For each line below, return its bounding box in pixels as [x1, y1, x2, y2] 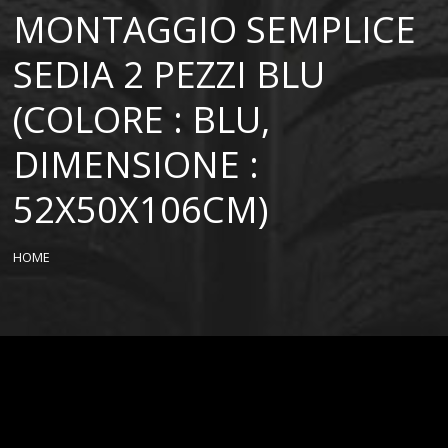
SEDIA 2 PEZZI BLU [13, 50, 326, 99]
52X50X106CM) [13, 185, 269, 234]
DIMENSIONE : [13, 140, 260, 189]
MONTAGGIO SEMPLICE [13, 5, 417, 54]
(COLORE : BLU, [13, 95, 271, 144]
